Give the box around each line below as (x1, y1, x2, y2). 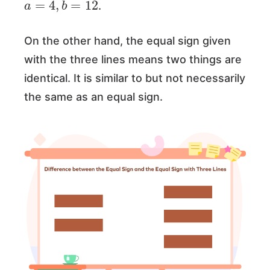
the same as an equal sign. (24, 90, 166, 103)
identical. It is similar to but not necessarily (24, 71, 245, 84)
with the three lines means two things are (24, 52, 242, 66)
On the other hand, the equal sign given (24, 34, 231, 47)
